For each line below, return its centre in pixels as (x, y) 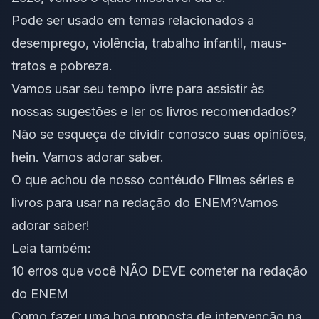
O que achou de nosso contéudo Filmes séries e (153, 180)
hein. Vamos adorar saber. (88, 157)
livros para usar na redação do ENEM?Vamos (145, 203)
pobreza (84, 66)
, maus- (265, 43)
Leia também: (51, 249)
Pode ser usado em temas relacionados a (133, 21)
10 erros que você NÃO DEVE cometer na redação (159, 271)
